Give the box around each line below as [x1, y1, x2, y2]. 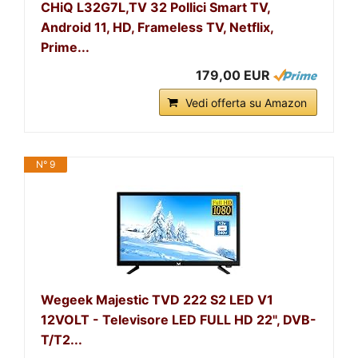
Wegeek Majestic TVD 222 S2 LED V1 [41, 291, 273, 308]
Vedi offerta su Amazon [185, 95, 307, 109]
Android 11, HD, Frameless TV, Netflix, [41, 18, 273, 35]
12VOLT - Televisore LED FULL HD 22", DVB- [41, 311, 316, 328]
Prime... [41, 38, 89, 55]
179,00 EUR [196, 66, 270, 83]
